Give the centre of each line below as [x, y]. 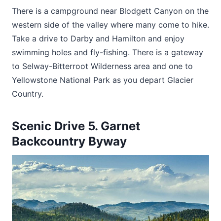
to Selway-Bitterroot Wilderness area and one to [102, 66]
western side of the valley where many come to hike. [110, 25]
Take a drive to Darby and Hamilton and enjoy [98, 39]
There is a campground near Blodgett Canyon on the [110, 11]
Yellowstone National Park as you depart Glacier [103, 80]
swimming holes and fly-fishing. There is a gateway [108, 53]
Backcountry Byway [69, 142]
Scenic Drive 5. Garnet [76, 126]
